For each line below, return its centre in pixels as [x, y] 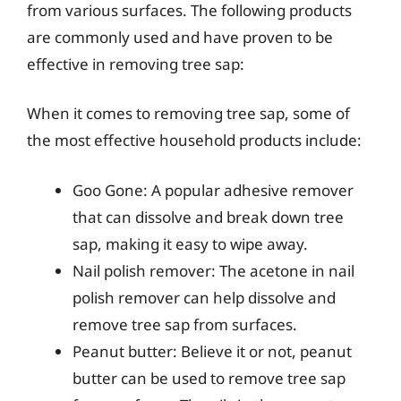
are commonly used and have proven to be [180, 37]
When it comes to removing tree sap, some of [188, 113]
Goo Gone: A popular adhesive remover [213, 190]
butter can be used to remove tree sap [209, 378]
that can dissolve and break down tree [208, 217]
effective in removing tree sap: [136, 64]
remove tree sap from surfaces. [185, 324]
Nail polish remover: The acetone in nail [213, 270]
